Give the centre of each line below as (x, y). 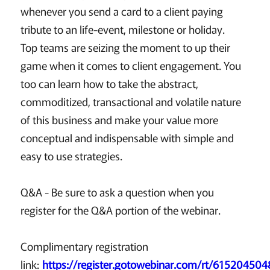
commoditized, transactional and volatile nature (130, 102)
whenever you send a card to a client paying (121, 11)
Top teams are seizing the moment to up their (125, 47)
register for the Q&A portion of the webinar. (120, 210)
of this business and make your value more (119, 120)
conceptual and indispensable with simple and (127, 138)
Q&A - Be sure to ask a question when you (117, 192)
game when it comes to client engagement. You (130, 65)
